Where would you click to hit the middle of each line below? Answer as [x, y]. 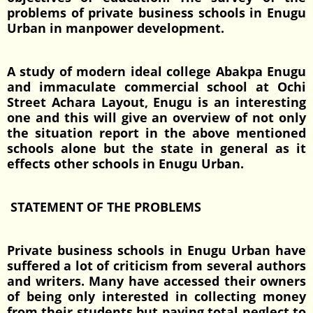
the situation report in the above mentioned [156, 133]
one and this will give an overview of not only [156, 117]
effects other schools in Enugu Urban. [125, 163]
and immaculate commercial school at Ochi [156, 87]
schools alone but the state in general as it [156, 148]
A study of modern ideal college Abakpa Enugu [156, 71]
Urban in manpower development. [116, 28]
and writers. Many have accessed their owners [156, 281]
